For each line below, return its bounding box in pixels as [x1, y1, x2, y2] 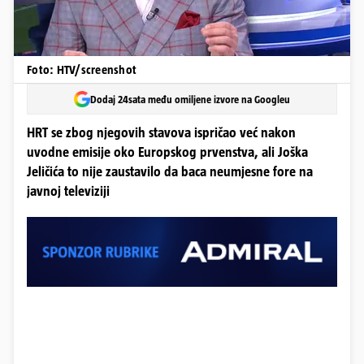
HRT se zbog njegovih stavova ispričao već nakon [27, 125, 296, 141]
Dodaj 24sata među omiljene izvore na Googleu [90, 93, 290, 106]
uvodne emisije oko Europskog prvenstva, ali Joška [27, 145, 308, 160]
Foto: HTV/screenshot [27, 63, 136, 76]
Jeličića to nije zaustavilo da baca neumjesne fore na [27, 164, 313, 180]
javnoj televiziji [27, 184, 110, 199]
